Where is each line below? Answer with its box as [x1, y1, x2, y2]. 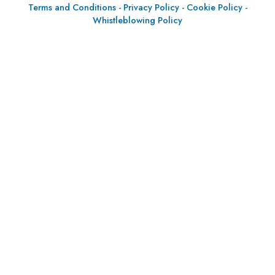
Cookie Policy [186, 1, 245, 14]
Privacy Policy [123, 1, 182, 14]
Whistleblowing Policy [93, 14, 182, 26]
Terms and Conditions [28, 1, 118, 14]
